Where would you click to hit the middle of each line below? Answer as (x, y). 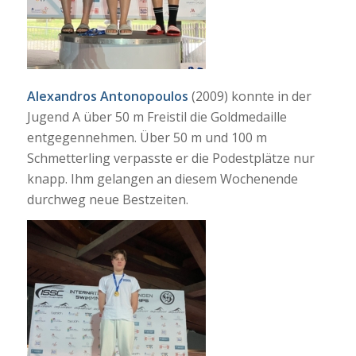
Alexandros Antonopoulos (107, 96)
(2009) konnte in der (250, 96)
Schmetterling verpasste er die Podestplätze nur (170, 158)
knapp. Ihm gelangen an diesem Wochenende (162, 178)
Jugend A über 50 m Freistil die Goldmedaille (157, 116)
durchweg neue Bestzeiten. (107, 199)
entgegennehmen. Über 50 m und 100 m (147, 137)
